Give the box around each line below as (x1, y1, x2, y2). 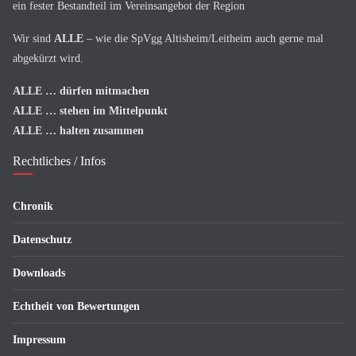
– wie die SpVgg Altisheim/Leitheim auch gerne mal (83, 33, 323, 44)
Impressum (13, 334, 66, 346)
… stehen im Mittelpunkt (45, 105, 168, 117)
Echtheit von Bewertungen (13, 300, 140, 312)
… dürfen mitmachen (45, 85, 149, 97)
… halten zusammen (45, 125, 144, 137)
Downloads (13, 267, 65, 279)
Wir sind (13, 33, 54, 44)
